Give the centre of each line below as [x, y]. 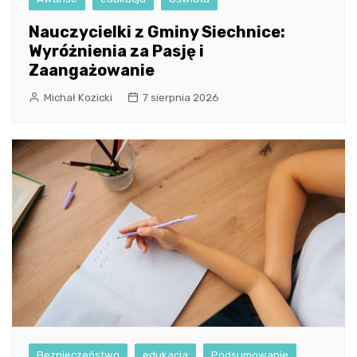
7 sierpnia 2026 [181, 98]
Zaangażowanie [92, 71]
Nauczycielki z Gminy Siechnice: [157, 32]
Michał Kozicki [78, 98]
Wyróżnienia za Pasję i [116, 51]
